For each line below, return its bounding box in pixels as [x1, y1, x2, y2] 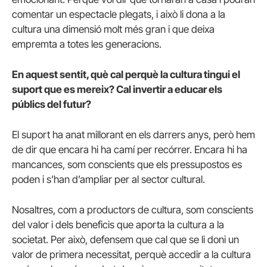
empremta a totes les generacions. [12, 38, 162, 50]
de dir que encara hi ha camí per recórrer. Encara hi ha [12, 143, 247, 156]
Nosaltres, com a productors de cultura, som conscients [12, 204, 253, 216]
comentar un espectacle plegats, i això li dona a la [12, 8, 225, 20]
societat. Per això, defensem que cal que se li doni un [12, 234, 239, 246]
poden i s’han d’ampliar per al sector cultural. [12, 173, 205, 185]
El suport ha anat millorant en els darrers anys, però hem [12, 128, 255, 141]
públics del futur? [12, 98, 91, 110]
